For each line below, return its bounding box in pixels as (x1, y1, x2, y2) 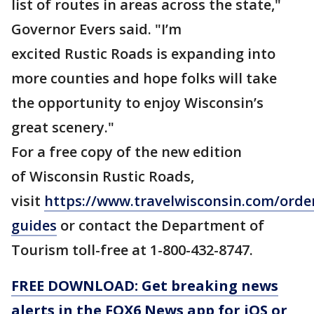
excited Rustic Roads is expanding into (11, 44, 275, 63)
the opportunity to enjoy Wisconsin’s (11, 93, 264, 112)
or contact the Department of (57, 216, 264, 235)
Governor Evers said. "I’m (11, 20, 182, 39)
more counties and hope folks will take (11, 69, 277, 88)
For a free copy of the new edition (11, 142, 242, 161)
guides (11, 216, 57, 235)
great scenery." (11, 118, 114, 137)
